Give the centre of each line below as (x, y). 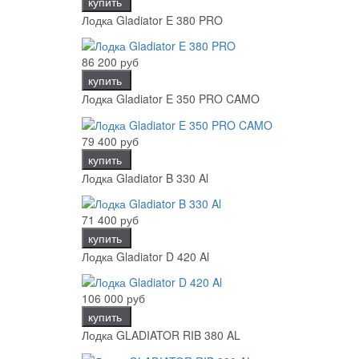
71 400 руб (110, 219)
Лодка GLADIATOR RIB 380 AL (161, 335)
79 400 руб (110, 141)
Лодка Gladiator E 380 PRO (152, 20)
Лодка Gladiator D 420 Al (145, 256)
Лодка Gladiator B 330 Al (145, 177)
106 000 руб (113, 298)
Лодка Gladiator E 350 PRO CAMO (171, 99)
